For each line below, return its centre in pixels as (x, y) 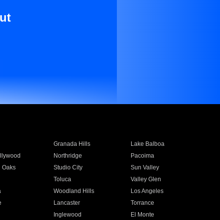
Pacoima (143, 156)
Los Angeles (147, 191)
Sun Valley (145, 167)
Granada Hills (72, 144)
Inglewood (67, 215)
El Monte (143, 215)
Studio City (68, 167)
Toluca (62, 179)
